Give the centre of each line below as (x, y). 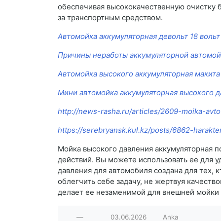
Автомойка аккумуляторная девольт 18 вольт (139, 37)
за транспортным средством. (110, 18)
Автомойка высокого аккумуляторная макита (139, 74)
